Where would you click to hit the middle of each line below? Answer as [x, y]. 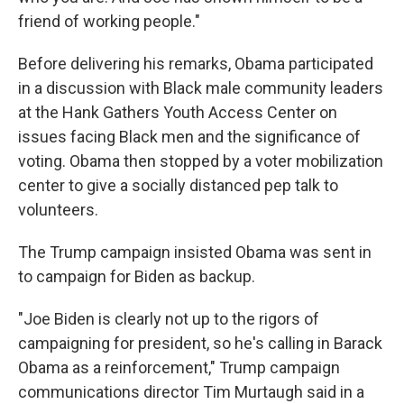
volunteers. [58, 210]
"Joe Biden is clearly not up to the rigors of [169, 319]
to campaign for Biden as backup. [137, 277]
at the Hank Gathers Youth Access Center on [178, 113]
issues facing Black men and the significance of [189, 137]
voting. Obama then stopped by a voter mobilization [201, 161]
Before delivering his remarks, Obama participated [196, 64]
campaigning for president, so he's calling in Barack [200, 344]
